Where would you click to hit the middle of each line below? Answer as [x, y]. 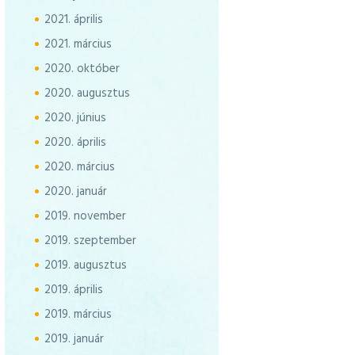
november [99, 216]
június [91, 118]
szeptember [105, 240]
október [98, 69]
